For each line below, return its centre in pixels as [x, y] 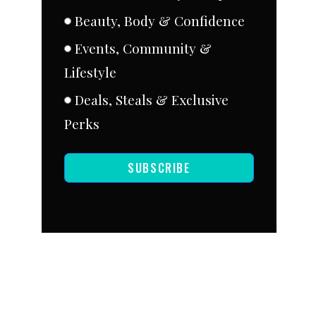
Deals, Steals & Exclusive [152, 99]
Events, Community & [143, 48]
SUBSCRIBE [159, 168]
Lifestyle [90, 72]
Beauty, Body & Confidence [160, 20]
